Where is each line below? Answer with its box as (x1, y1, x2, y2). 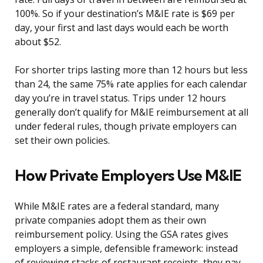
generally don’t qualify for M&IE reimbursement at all (15, 106, 248, 119)
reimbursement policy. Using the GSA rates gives (15, 228, 228, 241)
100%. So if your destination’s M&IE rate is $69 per (15, 7, 235, 21)
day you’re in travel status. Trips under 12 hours (15, 92, 226, 105)
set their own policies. (15, 134, 110, 147)
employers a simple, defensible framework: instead (15, 242, 238, 255)
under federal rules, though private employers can (15, 120, 237, 133)
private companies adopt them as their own (15, 214, 206, 227)
